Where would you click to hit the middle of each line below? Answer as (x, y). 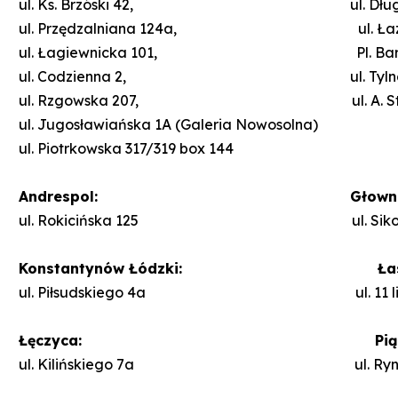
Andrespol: (60, 196)
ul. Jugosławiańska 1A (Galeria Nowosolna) (168, 124)
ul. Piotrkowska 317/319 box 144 (126, 148)
